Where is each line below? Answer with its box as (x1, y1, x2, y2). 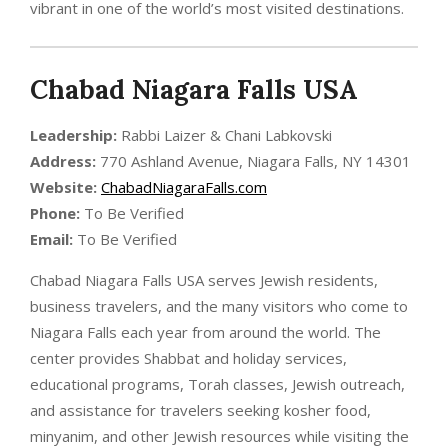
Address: (30, 150, 96, 171)
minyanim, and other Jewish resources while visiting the (30, 425, 409, 446)
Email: (30, 228, 73, 249)
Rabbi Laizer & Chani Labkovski (117, 124, 332, 145)
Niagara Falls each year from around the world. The (30, 321, 381, 342)
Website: (30, 176, 97, 197)
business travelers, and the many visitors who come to (30, 295, 408, 316)
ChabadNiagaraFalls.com (101, 176, 267, 197)
